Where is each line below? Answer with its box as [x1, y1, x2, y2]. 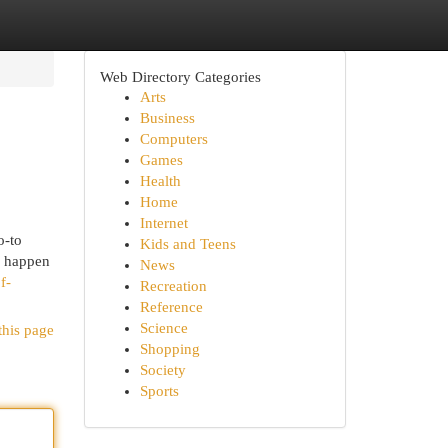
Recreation [139, 278, 207, 294]
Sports [139, 383, 179, 399]
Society [139, 362, 186, 378]
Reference [139, 299, 203, 315]
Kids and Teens [139, 236, 236, 252]
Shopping [139, 341, 200, 357]
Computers [139, 131, 208, 147]
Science [139, 320, 188, 336]
